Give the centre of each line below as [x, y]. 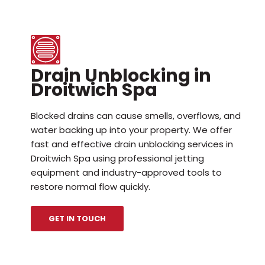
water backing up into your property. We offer [131, 130]
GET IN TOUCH [77, 218]
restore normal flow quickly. [91, 186]
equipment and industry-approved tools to [126, 172]
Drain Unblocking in [121, 75]
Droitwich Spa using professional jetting [117, 158]
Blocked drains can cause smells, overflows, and [136, 115]
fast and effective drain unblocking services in [132, 144]
